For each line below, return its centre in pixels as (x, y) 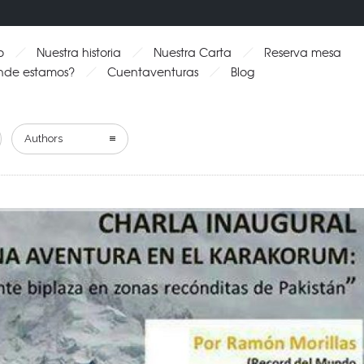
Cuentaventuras (153, 71)
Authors (43, 139)
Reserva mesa (303, 52)
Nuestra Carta (193, 52)
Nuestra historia (79, 52)
